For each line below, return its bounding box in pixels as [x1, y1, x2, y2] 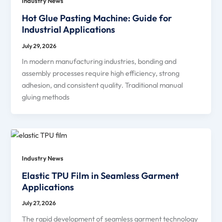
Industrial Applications [22, 23, 115, 35]
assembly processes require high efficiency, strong [22, 68, 180, 78]
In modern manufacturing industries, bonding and [22, 56, 177, 66]
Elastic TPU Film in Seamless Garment [22, 169, 179, 181]
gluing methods [22, 92, 70, 102]
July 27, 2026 [22, 199, 56, 207]
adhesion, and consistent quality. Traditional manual [22, 80, 183, 90]
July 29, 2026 [22, 42, 57, 50]
